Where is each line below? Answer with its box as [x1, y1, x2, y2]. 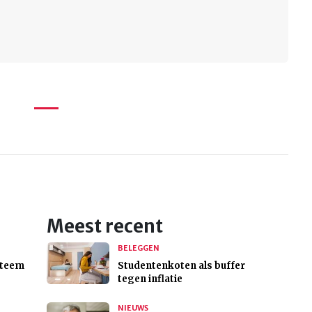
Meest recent [46, 215, 163, 238]
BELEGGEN [117, 243, 159, 253]
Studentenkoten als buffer [117, 260, 245, 272]
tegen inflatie [117, 273, 182, 286]
